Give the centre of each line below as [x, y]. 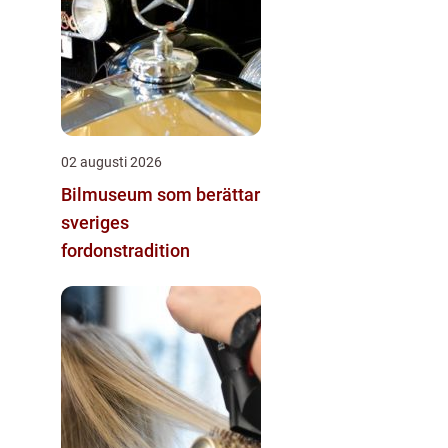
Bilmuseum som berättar [160, 194]
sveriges [95, 222]
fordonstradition [125, 250]
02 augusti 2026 [111, 161]
